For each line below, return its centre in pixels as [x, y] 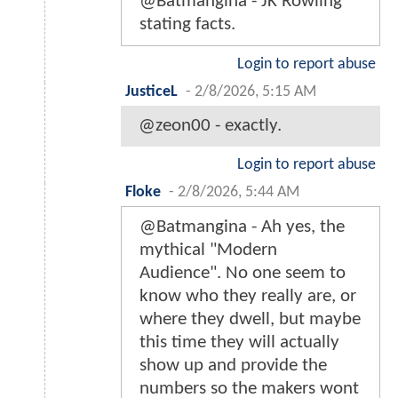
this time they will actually [239, 342]
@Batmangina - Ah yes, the [242, 227]
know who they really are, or [248, 296]
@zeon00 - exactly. [210, 125]
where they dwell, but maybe [250, 319]
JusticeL [151, 92]
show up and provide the [233, 365]
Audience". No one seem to [243, 273]
